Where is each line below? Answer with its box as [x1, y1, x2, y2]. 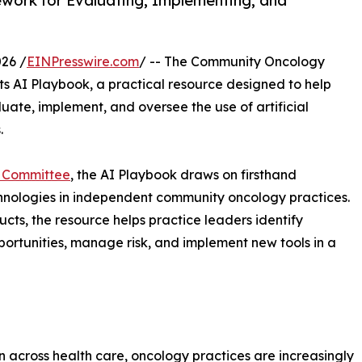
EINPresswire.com [27, 53, 139, 69]
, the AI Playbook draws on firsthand [70, 166, 297, 183]
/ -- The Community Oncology [139, 53, 325, 69]
